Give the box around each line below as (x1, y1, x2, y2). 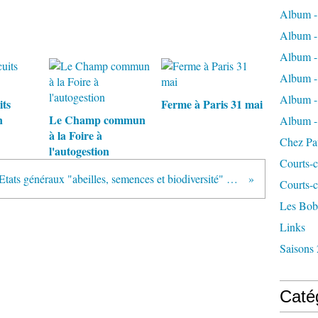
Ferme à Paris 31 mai (160, 96, 263, 112)
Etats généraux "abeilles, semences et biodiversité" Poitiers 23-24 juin (226, 171, 238, 186)
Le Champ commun (49, 111, 146, 128)
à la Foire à (49, 127, 102, 143)
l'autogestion (49, 143, 109, 159)
